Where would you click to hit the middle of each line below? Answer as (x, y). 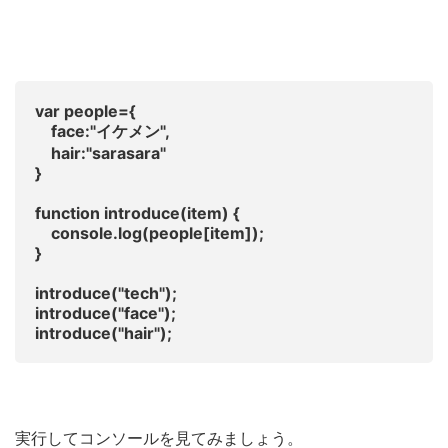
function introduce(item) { (137, 213)
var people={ (85, 111)
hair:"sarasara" (100, 153)
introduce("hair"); (103, 333)
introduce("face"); (105, 313)
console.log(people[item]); (149, 233)
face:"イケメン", (102, 131)
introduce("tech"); (106, 293)
